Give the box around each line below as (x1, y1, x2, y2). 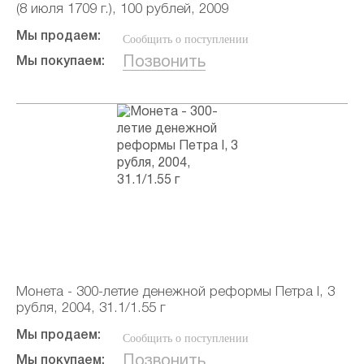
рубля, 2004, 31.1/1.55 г (16, 302, 166, 314)
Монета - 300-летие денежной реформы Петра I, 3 (16, 286, 335, 298)
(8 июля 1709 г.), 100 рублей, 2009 (16, 3, 228, 15)
